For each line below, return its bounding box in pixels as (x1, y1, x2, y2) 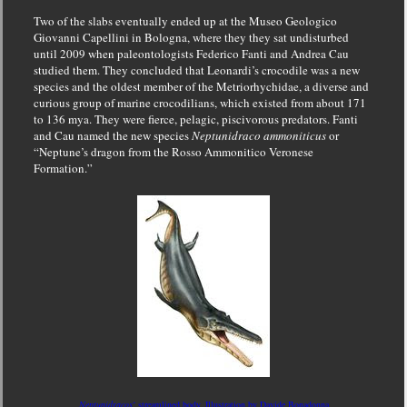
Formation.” (33, 159, 93, 176)
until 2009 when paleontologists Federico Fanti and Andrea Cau (33, 45, 349, 62)
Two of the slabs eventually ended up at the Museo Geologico (33, 12, 337, 29)
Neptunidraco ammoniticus (191, 126, 326, 144)
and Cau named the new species (33, 126, 192, 144)
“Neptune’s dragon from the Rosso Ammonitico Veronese (33, 143, 313, 160)
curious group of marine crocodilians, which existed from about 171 (33, 94, 366, 111)
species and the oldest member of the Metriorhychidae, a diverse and (33, 77, 369, 94)
